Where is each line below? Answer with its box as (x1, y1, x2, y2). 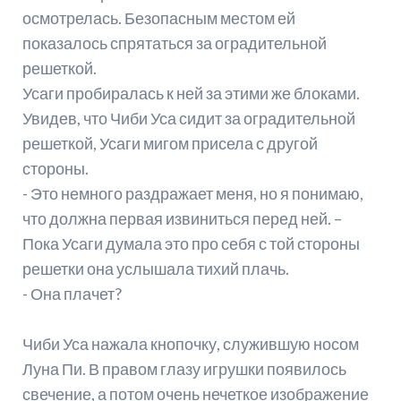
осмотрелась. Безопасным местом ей (21, 8, 295, 29)
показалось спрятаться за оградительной (21, 33, 327, 54)
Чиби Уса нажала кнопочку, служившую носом (21, 334, 359, 354)
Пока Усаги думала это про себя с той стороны (21, 234, 360, 254)
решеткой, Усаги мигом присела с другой (21, 133, 318, 154)
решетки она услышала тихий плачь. (21, 259, 289, 279)
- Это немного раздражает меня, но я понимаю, (21, 183, 363, 204)
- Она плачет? (21, 284, 122, 304)
